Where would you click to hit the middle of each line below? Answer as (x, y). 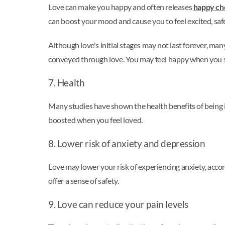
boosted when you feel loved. (96, 120)
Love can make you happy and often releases (121, 7)
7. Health (67, 83)
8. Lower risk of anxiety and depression (127, 143)
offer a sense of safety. (84, 180)
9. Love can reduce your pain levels (118, 204)
